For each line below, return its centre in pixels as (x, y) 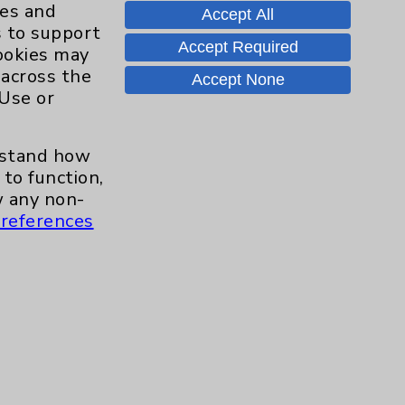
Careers (275, 99)
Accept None (238, 80)
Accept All (238, 15)
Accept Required (238, 47)
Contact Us (277, 43)
